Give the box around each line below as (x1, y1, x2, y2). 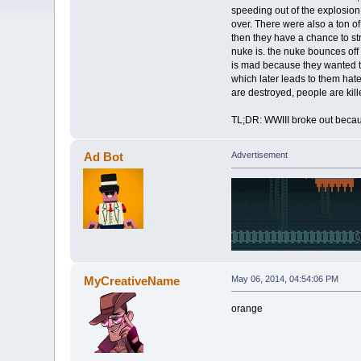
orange (230, 302, 263, 314)
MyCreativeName (83, 273, 180, 288)
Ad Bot (83, 150, 123, 164)
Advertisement (230, 150, 288, 160)
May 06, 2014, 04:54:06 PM (230, 273, 338, 284)
